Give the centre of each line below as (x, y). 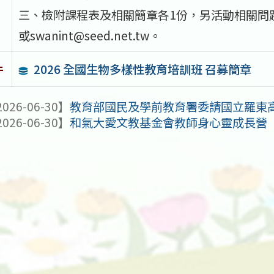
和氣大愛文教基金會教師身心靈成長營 (169, 123)
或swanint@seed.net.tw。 (89, 35)
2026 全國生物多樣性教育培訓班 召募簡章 (143, 69)
